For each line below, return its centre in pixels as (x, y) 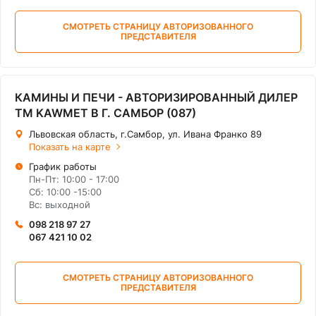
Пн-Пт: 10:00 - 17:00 (74, 179)
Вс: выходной (60, 205)
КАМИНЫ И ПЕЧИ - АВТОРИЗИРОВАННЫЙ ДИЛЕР (156, 97)
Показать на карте (70, 147)
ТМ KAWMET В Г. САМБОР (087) (105, 113)
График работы (63, 166)
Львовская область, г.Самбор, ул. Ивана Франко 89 (145, 134)
